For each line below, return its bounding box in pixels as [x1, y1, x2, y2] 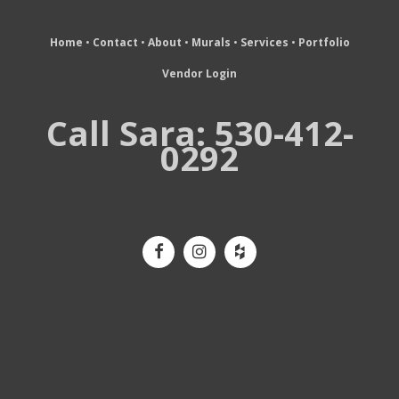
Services [240, 35, 289, 51]
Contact [92, 35, 138, 51]
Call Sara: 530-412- [45, 110, 354, 157]
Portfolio [297, 35, 350, 51]
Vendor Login [162, 66, 237, 82]
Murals [191, 35, 231, 51]
